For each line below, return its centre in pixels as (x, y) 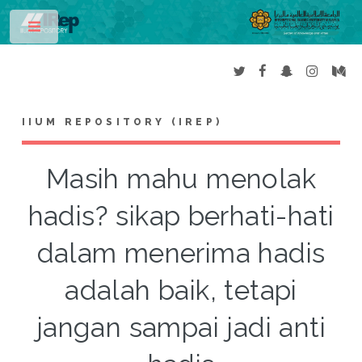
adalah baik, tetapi (181, 291)
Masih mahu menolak (181, 179)
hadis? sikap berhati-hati (181, 217)
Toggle (86, 30)
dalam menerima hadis (181, 254)
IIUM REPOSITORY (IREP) (122, 122)
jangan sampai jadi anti (181, 328)
